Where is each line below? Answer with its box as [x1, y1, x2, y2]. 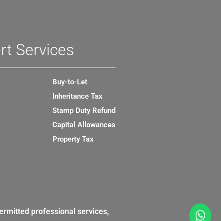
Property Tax [52, 135, 94, 144]
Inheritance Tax [52, 92, 103, 101]
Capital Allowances [52, 120, 115, 130]
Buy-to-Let [52, 77, 87, 87]
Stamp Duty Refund [52, 106, 115, 115]
